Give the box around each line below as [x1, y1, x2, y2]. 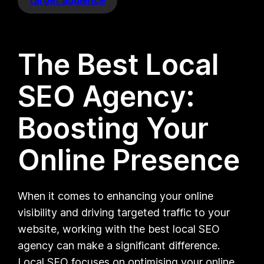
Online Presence [18, 142, 240, 177]
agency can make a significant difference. [18, 239, 220, 252]
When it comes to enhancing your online [18, 189, 214, 202]
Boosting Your [18, 110, 209, 146]
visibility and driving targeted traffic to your [18, 206, 230, 219]
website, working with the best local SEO [18, 222, 220, 235]
